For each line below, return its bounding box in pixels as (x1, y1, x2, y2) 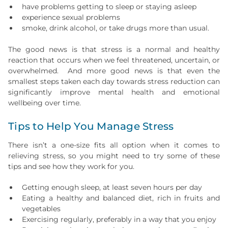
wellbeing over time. (8, 98, 81, 107)
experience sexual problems (22, 13, 120, 22)
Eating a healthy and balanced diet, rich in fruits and (22, 193, 220, 203)
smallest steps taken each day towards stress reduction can (8, 77, 220, 86)
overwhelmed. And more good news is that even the (8, 66, 220, 75)
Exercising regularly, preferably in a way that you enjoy (22, 215, 216, 224)
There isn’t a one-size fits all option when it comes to (8, 140, 220, 150)
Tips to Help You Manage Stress (8, 120, 174, 132)
